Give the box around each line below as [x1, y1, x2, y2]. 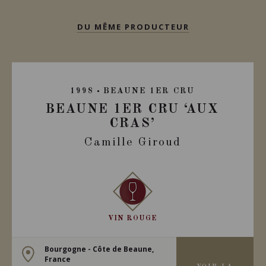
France [44, 254, 71, 264]
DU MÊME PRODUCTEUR [77, 21, 189, 32]
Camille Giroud [84, 137, 181, 148]
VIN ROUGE [108, 215, 157, 222]
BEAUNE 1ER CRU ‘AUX [46, 103, 220, 116]
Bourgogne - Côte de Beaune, [44, 243, 154, 254]
